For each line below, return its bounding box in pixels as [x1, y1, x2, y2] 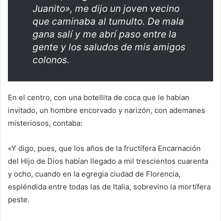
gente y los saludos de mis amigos [33, 41, 185, 53]
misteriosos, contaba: [8, 118, 82, 128]
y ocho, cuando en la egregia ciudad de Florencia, [8, 169, 181, 179]
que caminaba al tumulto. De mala [33, 16, 184, 28]
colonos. [33, 54, 70, 66]
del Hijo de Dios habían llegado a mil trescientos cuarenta [8, 156, 208, 166]
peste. [8, 195, 30, 205]
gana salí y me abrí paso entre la [33, 29, 177, 40]
